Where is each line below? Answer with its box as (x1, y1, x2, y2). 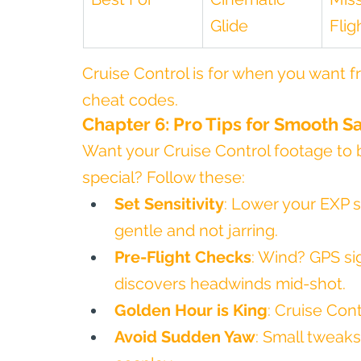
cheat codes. (82, 90, 178, 110)
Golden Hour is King (114, 301, 268, 320)
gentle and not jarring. (114, 221, 278, 240)
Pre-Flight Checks (114, 247, 251, 267)
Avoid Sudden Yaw (114, 327, 255, 346)
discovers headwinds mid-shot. (114, 274, 346, 293)
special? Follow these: (82, 168, 245, 187)
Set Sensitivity (114, 194, 224, 214)
